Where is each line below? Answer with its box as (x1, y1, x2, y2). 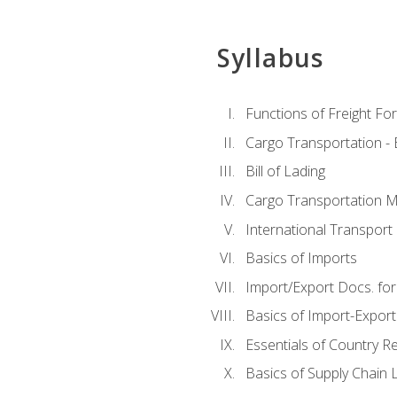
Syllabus (216, 41, 324, 74)
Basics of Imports (245, 248, 357, 269)
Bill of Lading (245, 161, 325, 182)
